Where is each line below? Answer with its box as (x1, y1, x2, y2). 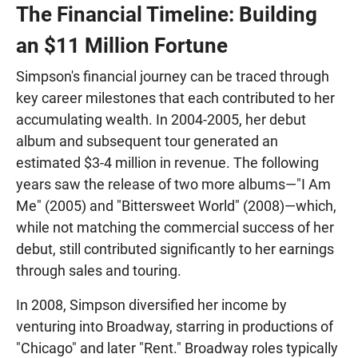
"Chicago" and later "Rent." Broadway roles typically (16, 339, 338, 356)
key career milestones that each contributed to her (16, 89, 335, 106)
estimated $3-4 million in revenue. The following (16, 153, 319, 171)
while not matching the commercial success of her (16, 218, 334, 236)
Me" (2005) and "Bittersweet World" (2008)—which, (16, 197, 336, 214)
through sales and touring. (16, 261, 181, 279)
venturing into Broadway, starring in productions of (16, 317, 333, 335)
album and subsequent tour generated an (16, 132, 278, 149)
